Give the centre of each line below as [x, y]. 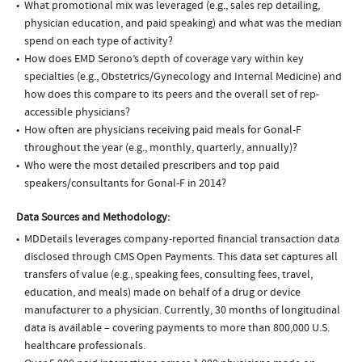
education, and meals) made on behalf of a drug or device [162, 293]
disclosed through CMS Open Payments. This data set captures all [181, 257]
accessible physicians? [77, 113]
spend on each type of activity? [99, 42]
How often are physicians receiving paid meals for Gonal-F [163, 130]
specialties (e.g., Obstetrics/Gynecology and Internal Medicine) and [183, 77]
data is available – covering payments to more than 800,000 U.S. [177, 328]
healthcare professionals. [85, 346]
